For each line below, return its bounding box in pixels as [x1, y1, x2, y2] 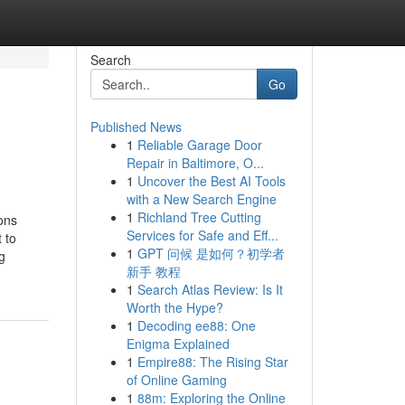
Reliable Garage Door [137, 136, 262, 154]
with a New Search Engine [126, 190, 277, 208]
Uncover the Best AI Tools [137, 172, 286, 190]
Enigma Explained [126, 334, 230, 353]
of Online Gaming [126, 371, 227, 389]
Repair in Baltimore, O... [126, 154, 264, 172]
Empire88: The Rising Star [137, 353, 288, 371]
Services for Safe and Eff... [126, 226, 278, 244]
